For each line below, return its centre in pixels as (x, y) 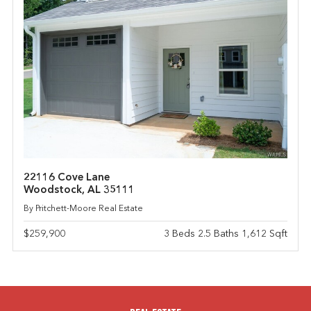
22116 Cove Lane (66, 178)
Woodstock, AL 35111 (79, 191)
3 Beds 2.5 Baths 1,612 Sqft (226, 234)
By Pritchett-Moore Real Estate (83, 209)
